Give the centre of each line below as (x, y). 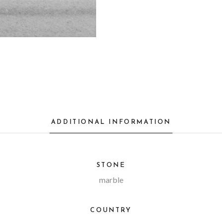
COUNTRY (111, 211)
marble (111, 180)
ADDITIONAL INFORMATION (111, 122)
